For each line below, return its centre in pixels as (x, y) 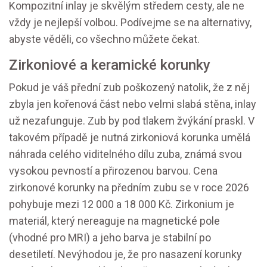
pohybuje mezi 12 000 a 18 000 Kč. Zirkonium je (122, 204)
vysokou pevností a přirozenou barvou (99, 171)
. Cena (203, 171)
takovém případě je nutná (70, 138)
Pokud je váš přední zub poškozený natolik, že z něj (129, 88)
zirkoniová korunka (175, 138)
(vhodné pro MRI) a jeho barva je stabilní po (110, 238)
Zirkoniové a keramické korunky (110, 65)
